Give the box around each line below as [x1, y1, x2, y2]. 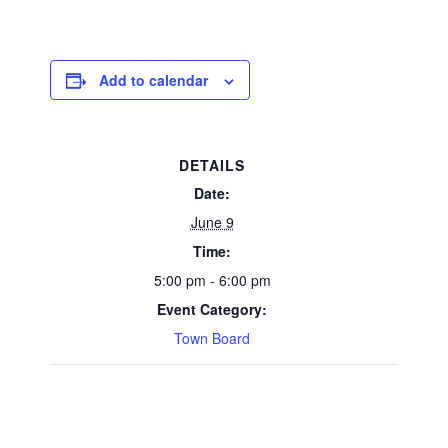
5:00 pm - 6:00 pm [153, 270, 271, 290]
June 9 [190, 212, 234, 232]
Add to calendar [99, 70, 208, 90]
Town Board [174, 328, 250, 348]
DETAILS [179, 155, 245, 175]
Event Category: [157, 299, 267, 319]
